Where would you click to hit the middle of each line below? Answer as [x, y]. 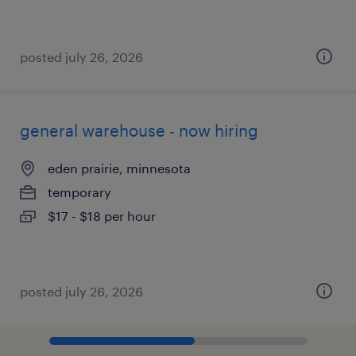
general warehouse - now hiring [139, 130]
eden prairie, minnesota [119, 168]
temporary [79, 192]
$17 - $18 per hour [102, 216]
